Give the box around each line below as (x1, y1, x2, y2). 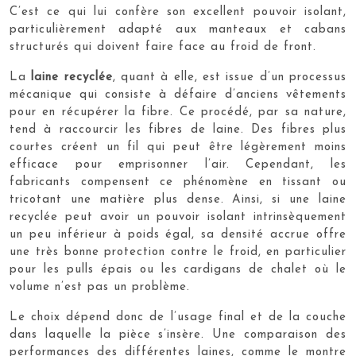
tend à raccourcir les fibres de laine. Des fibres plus (10, 123, 346, 136)
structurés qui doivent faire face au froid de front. (10, 41, 316, 53)
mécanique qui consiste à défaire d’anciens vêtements (10, 88, 346, 101)
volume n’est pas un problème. (10, 281, 190, 293)
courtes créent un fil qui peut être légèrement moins (10, 141, 346, 153)
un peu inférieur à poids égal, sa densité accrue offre (10, 228, 346, 241)
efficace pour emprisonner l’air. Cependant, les (10, 158, 346, 171)
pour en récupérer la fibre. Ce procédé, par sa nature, (10, 106, 346, 118)
